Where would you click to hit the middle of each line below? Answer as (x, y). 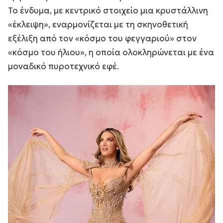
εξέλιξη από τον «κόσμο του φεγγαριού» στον (102, 38)
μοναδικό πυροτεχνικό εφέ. (63, 66)
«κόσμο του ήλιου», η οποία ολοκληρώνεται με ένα (111, 52)
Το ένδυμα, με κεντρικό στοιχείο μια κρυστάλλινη (108, 10)
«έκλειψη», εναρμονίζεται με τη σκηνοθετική (98, 24)
